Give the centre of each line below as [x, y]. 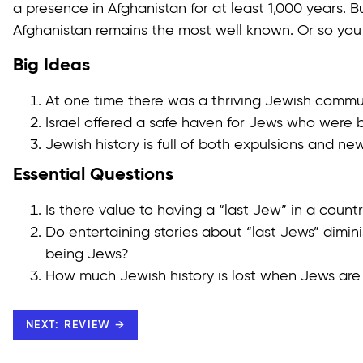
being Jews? [87, 255]
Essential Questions [93, 175]
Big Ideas [51, 66]
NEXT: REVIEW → [76, 325]
